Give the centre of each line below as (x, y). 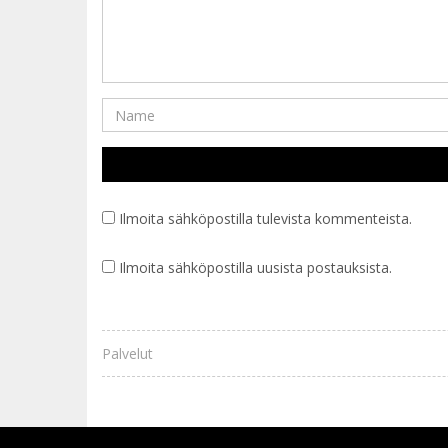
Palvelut (127, 353)
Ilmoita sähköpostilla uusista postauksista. (255, 267)
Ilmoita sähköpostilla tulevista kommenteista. (265, 218)
